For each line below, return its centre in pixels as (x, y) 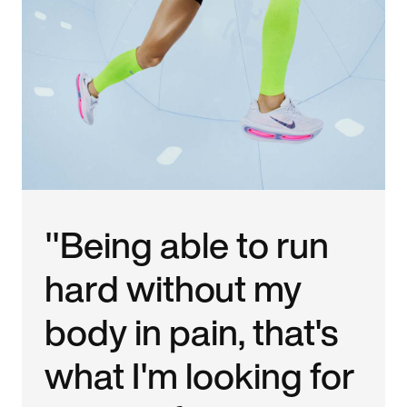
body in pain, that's (192, 331)
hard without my (174, 288)
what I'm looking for (200, 375)
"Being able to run (187, 244)
